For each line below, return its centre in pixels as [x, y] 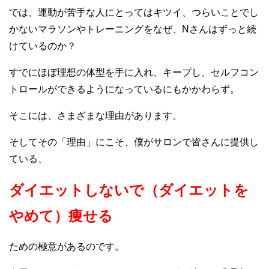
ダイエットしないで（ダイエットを [129, 190]
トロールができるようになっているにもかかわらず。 [124, 89]
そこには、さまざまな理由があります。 [95, 116]
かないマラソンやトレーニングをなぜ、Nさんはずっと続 [133, 29]
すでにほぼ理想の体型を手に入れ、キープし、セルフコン [134, 72]
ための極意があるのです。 [67, 246]
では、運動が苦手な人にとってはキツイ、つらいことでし [134, 12]
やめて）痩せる [61, 216]
